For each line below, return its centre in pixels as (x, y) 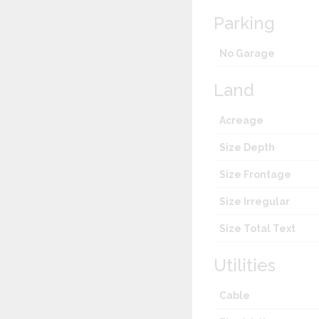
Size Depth (247, 148)
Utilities (245, 266)
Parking (245, 23)
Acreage (242, 121)
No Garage (247, 54)
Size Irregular (255, 202)
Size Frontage (256, 175)
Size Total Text (258, 229)
